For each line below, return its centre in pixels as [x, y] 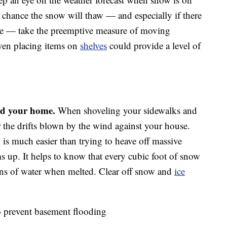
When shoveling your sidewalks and [126, 110]
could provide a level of [154, 46]
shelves [93, 46]
